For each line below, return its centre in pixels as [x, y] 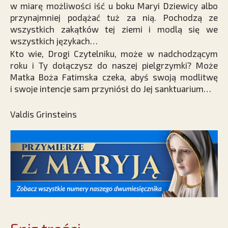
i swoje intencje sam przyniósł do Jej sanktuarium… [111, 88]
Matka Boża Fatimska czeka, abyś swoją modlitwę [114, 77]
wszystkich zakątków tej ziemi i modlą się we [114, 29]
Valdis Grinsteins [44, 114]
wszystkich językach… [54, 40]
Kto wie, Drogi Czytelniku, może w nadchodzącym [114, 53]
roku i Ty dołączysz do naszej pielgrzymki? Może [114, 65]
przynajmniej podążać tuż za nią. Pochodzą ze [114, 17]
